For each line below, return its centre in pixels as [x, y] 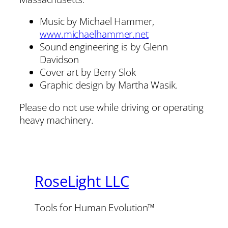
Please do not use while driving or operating [111, 107]
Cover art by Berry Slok [88, 72]
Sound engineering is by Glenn [104, 47]
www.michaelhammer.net [94, 34]
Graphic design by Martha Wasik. [109, 85]
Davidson [60, 60]
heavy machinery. [56, 120]
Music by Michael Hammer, [97, 21]
